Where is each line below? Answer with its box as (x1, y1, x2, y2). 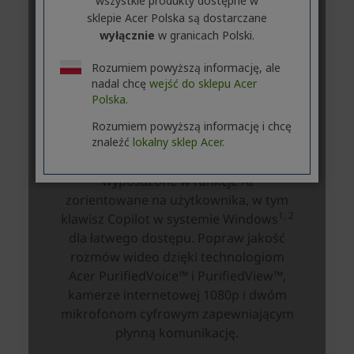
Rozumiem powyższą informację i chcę (91, 119, 292, 134)
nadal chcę (91, 76, 149, 91)
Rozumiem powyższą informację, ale (91, 60, 281, 75)
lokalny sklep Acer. (132, 134, 224, 149)
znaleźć (91, 134, 133, 149)
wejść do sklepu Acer (149, 76, 257, 91)
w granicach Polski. (154, 28, 254, 43)
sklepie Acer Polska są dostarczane (86, 10, 267, 25)
